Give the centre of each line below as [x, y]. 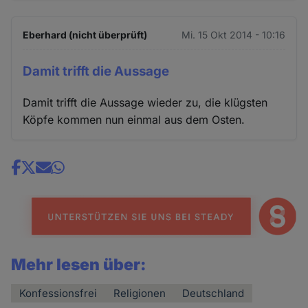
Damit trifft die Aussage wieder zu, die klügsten [145, 102]
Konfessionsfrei [58, 294]
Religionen [140, 294]
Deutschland [213, 294]
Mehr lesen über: [79, 265]
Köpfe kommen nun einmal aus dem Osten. [134, 119]
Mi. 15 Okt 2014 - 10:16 [233, 34]
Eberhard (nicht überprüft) [85, 34]
